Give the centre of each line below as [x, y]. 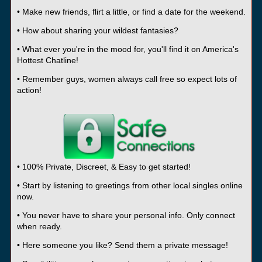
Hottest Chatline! [47, 60]
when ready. [39, 227]
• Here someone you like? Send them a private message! [122, 245]
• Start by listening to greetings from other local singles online [130, 186]
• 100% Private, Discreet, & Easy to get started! [104, 167]
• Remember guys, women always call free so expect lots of [127, 79]
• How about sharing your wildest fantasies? [97, 30]
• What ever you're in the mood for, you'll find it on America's [127, 49]
